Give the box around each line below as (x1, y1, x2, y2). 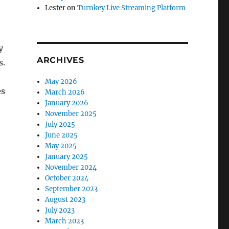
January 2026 (45, 99, 89, 107)
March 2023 (45, 217, 84, 225)
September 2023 (45, 185, 98, 193)
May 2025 (45, 142, 77, 150)
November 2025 (45, 109, 97, 118)
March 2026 (45, 88, 85, 97)
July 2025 (45, 120, 76, 129)
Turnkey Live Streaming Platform (77, 4, 186, 12)
